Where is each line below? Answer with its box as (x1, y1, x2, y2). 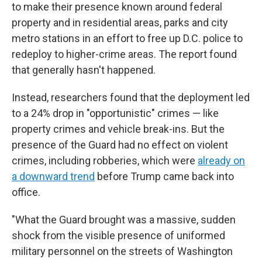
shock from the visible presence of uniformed (12, 229, 225, 242)
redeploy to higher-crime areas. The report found (12, 48, 237, 60)
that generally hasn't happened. (12, 64, 156, 76)
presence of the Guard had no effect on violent (12, 139, 228, 151)
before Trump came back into (95, 170, 234, 182)
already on (198, 154, 245, 167)
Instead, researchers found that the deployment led (12, 91, 250, 104)
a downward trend (12, 170, 95, 182)
